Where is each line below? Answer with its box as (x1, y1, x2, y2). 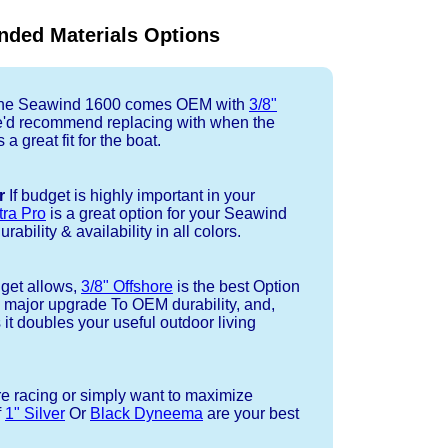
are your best (203, 405, 299, 423)
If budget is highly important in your (5, 187, 255, 205)
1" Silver (5, 405, 65, 423)
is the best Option (173, 278, 300, 296)
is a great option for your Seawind (46, 205, 287, 223)
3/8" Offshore (81, 278, 173, 296)
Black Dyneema (90, 405, 203, 423)
